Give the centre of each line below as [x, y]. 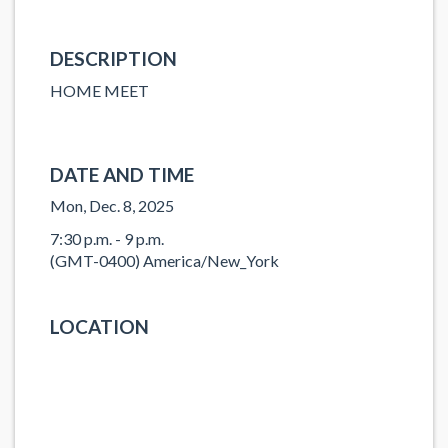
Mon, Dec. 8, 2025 [112, 205]
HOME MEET [99, 90]
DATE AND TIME [122, 174]
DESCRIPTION [113, 58]
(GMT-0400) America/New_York [164, 260]
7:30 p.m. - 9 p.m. [107, 238]
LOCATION [99, 326]
